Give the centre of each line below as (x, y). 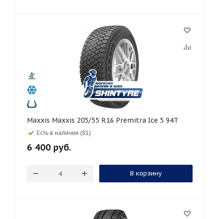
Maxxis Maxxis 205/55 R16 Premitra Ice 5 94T (115, 120)
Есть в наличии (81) (64, 133)
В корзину (146, 173)
